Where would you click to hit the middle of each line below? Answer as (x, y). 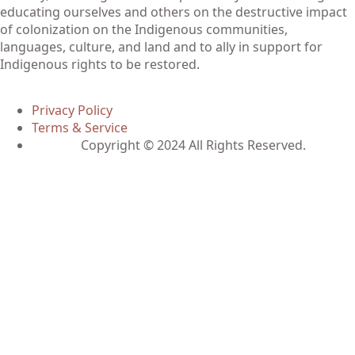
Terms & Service (80, 128)
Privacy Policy (72, 110)
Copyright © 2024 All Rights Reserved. (193, 145)
